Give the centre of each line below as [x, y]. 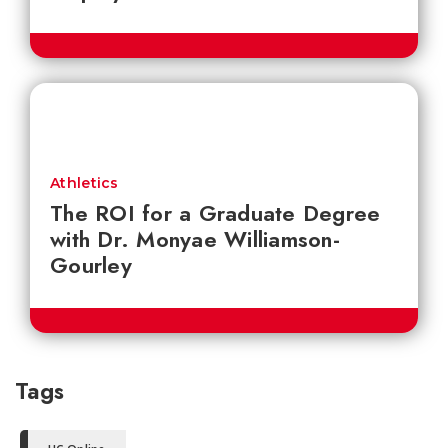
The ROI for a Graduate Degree [215, 212]
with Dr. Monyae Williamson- [195, 238]
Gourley [91, 264]
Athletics [84, 182]
